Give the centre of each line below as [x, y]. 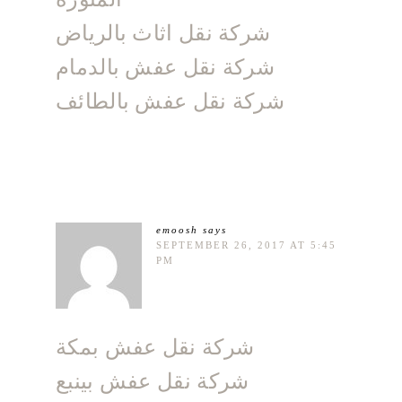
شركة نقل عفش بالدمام [165, 67]
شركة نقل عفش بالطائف [170, 101]
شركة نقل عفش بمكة [155, 347]
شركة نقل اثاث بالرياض [163, 33]
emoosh [177, 230]
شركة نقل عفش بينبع [153, 381]
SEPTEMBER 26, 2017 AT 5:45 [246, 245]
